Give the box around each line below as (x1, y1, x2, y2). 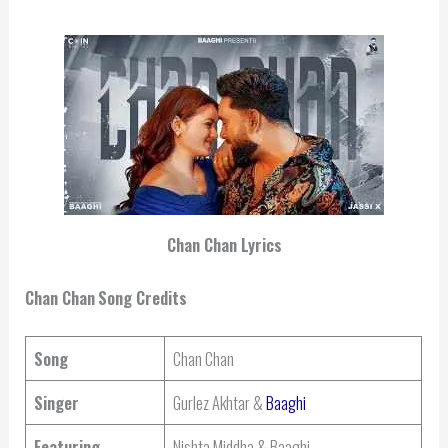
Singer (34, 390, 80, 416)
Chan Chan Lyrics (166, 232, 282, 258)
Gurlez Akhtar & (173, 390, 267, 416)
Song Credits (98, 285, 188, 311)
